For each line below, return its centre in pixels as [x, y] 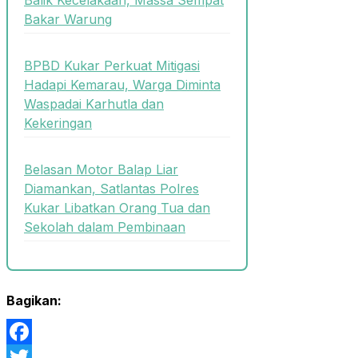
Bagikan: [34, 301]
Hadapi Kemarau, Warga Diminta [122, 84]
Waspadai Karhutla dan [94, 103]
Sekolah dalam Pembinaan [105, 227]
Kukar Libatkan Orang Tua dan [117, 208]
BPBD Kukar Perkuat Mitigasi [112, 65]
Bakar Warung [68, 19]
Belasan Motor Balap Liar [101, 170]
